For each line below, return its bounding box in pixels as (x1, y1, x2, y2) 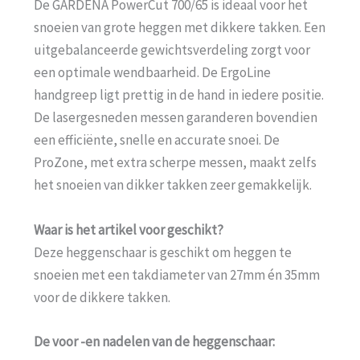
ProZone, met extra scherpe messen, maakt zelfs (34, 153, 317, 171)
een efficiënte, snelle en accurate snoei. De (34, 130, 280, 149)
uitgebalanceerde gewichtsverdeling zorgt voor (34, 40, 310, 59)
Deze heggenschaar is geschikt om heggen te (34, 243, 292, 261)
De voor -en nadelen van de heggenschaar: (34, 332, 275, 350)
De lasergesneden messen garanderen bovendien (34, 108, 317, 126)
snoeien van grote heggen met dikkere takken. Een (34, 18, 325, 36)
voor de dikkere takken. (34, 288, 170, 306)
